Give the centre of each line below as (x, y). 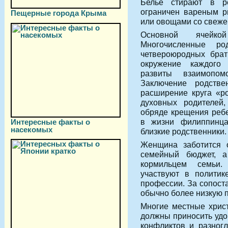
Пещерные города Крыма (59, 13)
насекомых (32, 129)
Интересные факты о (50, 122)
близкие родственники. (183, 131)
